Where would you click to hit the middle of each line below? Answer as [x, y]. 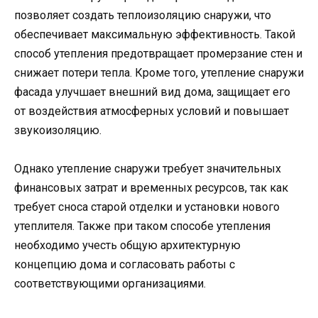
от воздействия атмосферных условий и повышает [152, 111]
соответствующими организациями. [110, 284]
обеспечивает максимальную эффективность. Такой [155, 35]
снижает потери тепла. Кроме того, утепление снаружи [159, 73]
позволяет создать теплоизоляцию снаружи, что [143, 16]
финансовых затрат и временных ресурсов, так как [151, 188]
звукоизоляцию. [58, 131]
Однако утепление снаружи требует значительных [148, 169]
